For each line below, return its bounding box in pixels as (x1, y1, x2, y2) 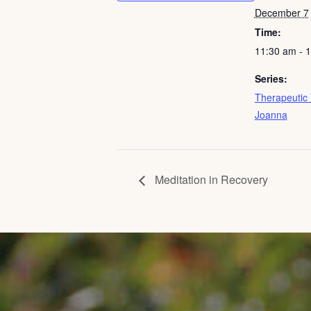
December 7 (254, 6, 309, 19)
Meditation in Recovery (152, 171, 268, 188)
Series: (254, 72, 287, 85)
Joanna (254, 108, 287, 121)
